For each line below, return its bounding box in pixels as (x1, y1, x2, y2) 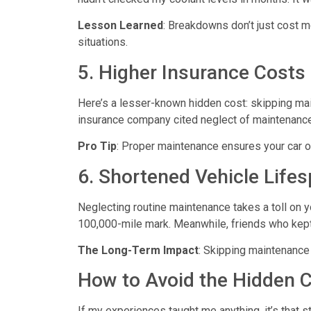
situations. (78, 35, 128, 49)
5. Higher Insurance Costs (78, 60, 305, 84)
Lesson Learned (78, 19, 163, 33)
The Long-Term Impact (78, 243, 199, 257)
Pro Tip (78, 140, 117, 153)
